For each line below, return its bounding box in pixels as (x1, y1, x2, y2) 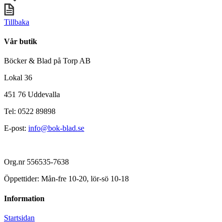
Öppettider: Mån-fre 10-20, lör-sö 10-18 (4, 174, 129, 183)
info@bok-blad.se (28, 124, 84, 133)
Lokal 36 (4, 73, 32, 82)
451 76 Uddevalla (4, 90, 60, 99)
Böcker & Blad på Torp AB (4, 56, 91, 65)
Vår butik (4, 37, 37, 46)
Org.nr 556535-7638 (4, 158, 69, 166)
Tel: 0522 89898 (4, 107, 55, 116)
